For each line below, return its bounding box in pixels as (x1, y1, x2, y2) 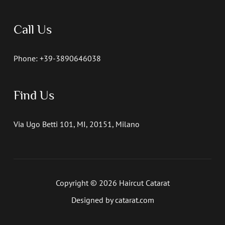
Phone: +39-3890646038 (13, 53, 101, 63)
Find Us (13, 88, 54, 103)
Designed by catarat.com (71, 195, 154, 205)
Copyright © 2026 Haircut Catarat (55, 178, 170, 188)
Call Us (13, 22, 52, 37)
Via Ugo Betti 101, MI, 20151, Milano (13, 119, 140, 129)
